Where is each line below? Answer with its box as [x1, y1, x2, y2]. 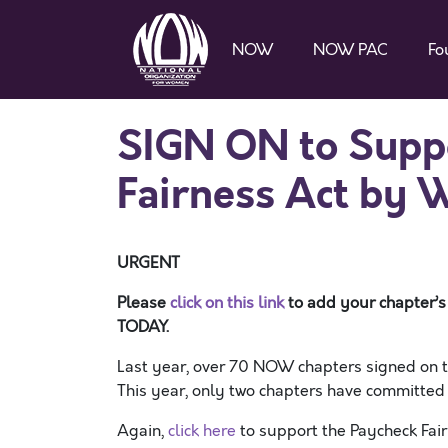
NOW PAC [313, 38, 388, 61]
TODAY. [117, 316, 169, 338]
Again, [117, 420, 168, 442]
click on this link [170, 292, 288, 314]
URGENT [117, 252, 180, 274]
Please [117, 292, 170, 314]
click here [168, 420, 236, 442]
